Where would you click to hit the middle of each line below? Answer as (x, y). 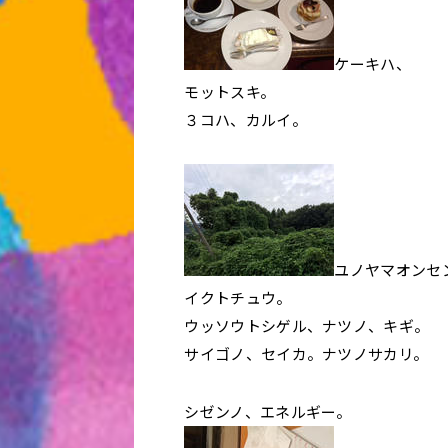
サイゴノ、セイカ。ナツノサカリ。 (306, 353)
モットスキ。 (230, 91)
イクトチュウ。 (238, 297)
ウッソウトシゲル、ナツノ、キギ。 (307, 325)
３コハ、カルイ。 (245, 119)
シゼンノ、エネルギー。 (268, 411)
